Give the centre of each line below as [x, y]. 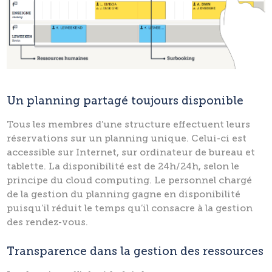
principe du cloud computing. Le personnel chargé [130, 180]
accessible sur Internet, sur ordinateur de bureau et [131, 152]
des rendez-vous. [48, 222]
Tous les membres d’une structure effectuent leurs [129, 124]
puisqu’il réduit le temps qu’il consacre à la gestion [130, 208]
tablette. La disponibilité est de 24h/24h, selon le [123, 166]
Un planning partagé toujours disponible [125, 100]
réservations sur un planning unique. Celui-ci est [127, 138]
